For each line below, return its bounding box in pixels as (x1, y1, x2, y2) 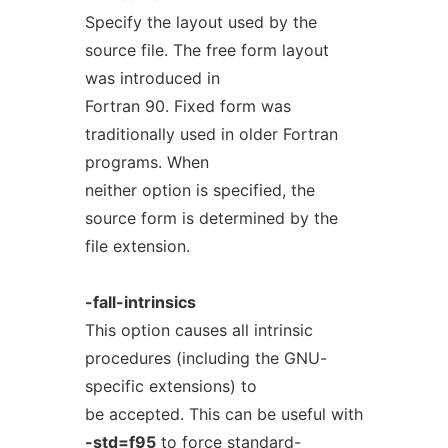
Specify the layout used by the (84, 12, 317, 32)
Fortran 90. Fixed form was (84, 96, 291, 116)
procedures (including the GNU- (84, 348, 327, 368)
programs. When (84, 152, 209, 172)
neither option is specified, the (84, 180, 315, 200)
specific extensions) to (84, 376, 257, 396)
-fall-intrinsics (84, 292, 196, 312)
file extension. (84, 236, 190, 256)
